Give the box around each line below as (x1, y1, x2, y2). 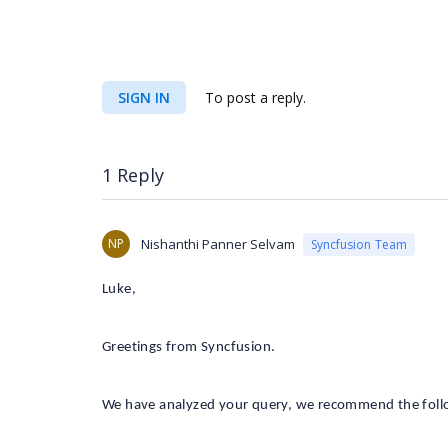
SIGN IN (118, 88, 170, 107)
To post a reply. (201, 88, 306, 107)
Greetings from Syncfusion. (102, 340, 276, 355)
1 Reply (102, 163, 164, 187)
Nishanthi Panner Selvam (141, 235, 295, 253)
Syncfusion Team (311, 235, 407, 253)
